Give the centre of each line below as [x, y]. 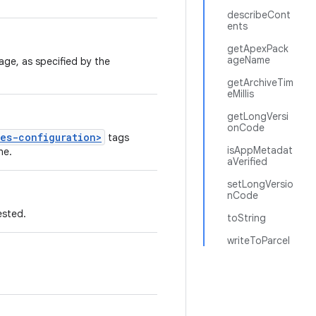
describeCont [259, 15]
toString [247, 218]
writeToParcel [259, 241]
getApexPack [258, 49]
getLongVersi [258, 116]
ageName [249, 60]
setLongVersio [260, 184]
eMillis [241, 94]
